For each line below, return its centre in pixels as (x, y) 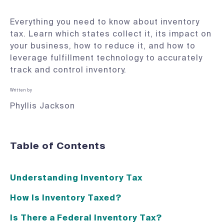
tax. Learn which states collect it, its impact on (111, 34)
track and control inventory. (68, 70)
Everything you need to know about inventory (105, 22)
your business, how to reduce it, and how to (103, 46)
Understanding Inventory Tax (76, 178)
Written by (21, 90)
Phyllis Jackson (42, 106)
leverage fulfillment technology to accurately (106, 58)
